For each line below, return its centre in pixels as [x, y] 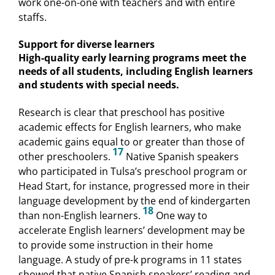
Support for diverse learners [87, 45]
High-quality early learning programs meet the [132, 58]
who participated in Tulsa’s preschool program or [133, 171]
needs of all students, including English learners [136, 72]
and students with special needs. [99, 85]
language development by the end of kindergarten [134, 200]
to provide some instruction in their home [116, 245]
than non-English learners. [79, 215]
